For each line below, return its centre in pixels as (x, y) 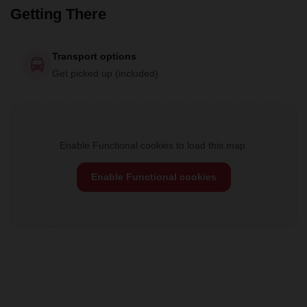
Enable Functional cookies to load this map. (153, 145)
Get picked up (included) (105, 73)
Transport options (94, 56)
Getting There (58, 14)
